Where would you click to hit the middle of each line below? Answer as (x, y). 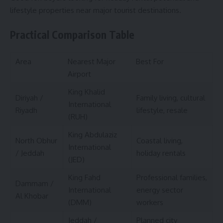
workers (150, 203)
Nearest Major (92, 62)
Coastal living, (160, 141)
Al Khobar (32, 196)
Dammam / (35, 184)
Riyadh (26, 111)
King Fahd (84, 178)
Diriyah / (29, 98)
